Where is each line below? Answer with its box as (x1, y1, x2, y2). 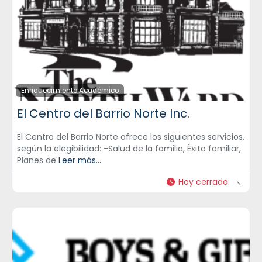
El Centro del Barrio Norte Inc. (17, 105, 189, 122)
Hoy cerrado (178, 175, 228, 188)
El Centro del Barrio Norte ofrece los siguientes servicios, (17, 130, 244, 143)
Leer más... (58, 154, 101, 166)
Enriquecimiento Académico (20, 85, 119, 95)
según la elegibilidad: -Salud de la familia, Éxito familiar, (17, 142, 241, 154)
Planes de (17, 154, 58, 166)
